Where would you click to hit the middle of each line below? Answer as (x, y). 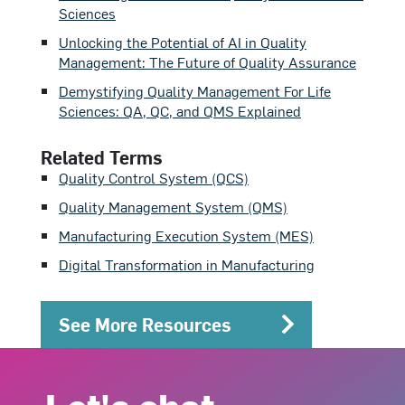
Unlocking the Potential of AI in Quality (183, 41)
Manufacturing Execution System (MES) (186, 235)
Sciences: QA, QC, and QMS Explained (180, 110)
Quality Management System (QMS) (173, 206)
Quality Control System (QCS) (154, 177)
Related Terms (102, 156)
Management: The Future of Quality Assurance (207, 61)
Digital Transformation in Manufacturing (187, 264)
